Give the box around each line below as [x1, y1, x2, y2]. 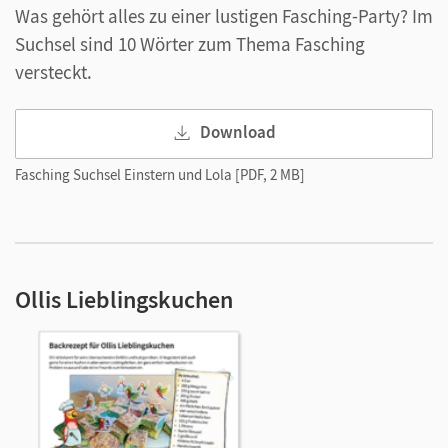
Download [200, 121, 276, 144]
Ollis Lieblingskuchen [15, 284, 233, 316]
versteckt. [15, 60, 92, 85]
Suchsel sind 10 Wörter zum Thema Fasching [15, 32, 365, 57]
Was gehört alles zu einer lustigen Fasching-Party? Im [15, 4, 433, 29]
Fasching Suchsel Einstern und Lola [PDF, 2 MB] [15, 165, 305, 185]
